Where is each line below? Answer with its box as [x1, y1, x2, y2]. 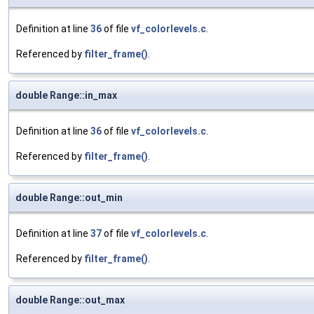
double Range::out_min [15, 192, 123, 204]
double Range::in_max [15, 90, 117, 102]
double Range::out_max [15, 294, 125, 306]
